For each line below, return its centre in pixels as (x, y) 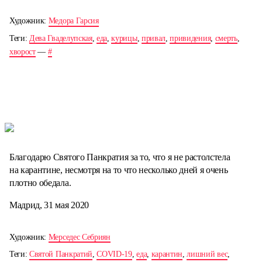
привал (154, 38)
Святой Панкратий (61, 254)
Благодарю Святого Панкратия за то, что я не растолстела (120, 157)
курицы (124, 38)
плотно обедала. (40, 182)
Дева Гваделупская (61, 38)
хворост (23, 51)
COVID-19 (114, 254)
